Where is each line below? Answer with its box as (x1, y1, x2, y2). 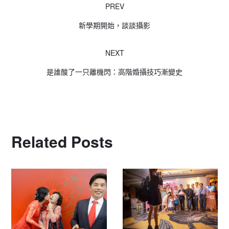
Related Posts (11, 130, 113, 153)
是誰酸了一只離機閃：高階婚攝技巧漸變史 (47, 66, 182, 77)
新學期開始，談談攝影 (79, 20, 150, 31)
